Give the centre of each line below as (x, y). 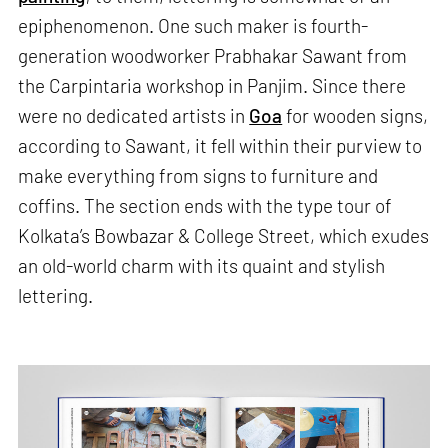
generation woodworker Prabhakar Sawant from (213, 55)
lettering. (56, 295)
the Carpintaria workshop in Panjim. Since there (212, 85)
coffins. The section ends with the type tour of (205, 205)
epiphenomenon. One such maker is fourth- (193, 25)
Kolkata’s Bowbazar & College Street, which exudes (224, 235)
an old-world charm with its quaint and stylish (202, 265)
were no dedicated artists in (134, 115)
